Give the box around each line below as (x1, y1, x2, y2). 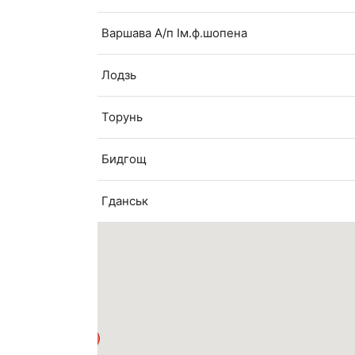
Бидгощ (101, 151, 147, 167)
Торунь (101, 109, 143, 125)
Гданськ (101, 193, 149, 209)
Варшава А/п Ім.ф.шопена (101, 25, 248, 41)
